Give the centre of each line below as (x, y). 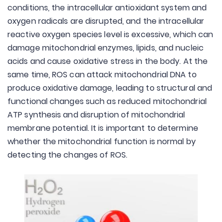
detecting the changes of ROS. (67, 155)
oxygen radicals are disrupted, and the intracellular (106, 21)
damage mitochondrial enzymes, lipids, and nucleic (106, 48)
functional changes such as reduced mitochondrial (107, 101)
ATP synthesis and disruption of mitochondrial (96, 115)
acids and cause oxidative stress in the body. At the (108, 61)
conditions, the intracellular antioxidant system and (107, 8)
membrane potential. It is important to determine (103, 128)
